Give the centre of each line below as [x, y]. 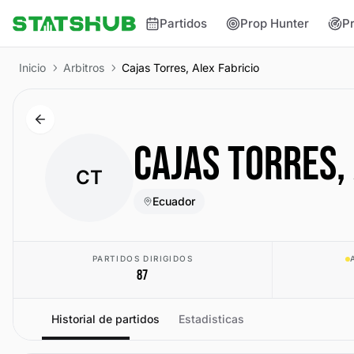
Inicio [32, 68]
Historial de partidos [105, 319]
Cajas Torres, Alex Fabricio [190, 68]
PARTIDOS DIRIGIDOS [142, 258]
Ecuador [174, 201]
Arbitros [84, 68]
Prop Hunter [275, 23]
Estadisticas [211, 319]
